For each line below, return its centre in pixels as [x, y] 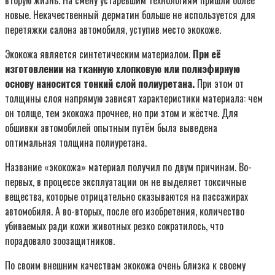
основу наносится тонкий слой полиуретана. [100, 83]
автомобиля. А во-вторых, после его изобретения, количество [125, 211]
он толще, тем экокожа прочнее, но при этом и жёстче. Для [122, 113]
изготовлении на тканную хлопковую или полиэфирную [122, 68]
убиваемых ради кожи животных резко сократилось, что [114, 226]
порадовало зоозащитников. [60, 240]
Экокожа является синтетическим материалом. [99, 54]
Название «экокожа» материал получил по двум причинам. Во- [128, 167]
